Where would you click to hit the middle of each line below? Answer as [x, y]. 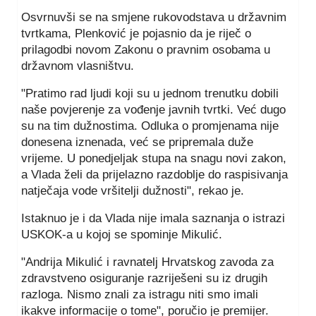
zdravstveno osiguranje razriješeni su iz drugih [144, 278]
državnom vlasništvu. [78, 66]
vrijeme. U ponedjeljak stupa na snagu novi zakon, [154, 158]
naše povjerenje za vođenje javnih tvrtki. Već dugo [153, 109]
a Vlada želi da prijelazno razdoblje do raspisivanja [154, 174]
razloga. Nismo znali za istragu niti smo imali [140, 294]
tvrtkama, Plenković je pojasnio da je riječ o [136, 33]
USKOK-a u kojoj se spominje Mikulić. [122, 234]
